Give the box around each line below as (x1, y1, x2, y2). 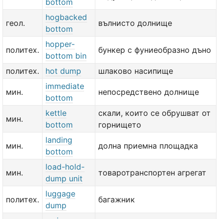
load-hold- (45, 162, 85, 172)
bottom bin (45, 51, 87, 61)
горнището (98, 120, 141, 130)
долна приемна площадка (98, 141, 198, 151)
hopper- (45, 39, 75, 49)
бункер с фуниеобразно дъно (98, 45, 211, 55)
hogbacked (45, 12, 87, 22)
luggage (45, 189, 75, 198)
